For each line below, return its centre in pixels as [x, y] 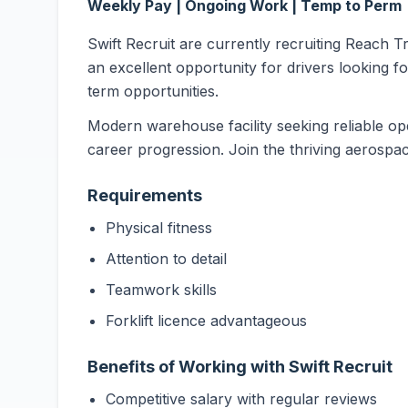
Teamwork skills [161, 290]
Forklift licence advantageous [206, 321]
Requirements [145, 195]
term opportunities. [153, 91]
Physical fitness [159, 228]
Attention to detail [166, 259]
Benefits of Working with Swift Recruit [240, 367]
